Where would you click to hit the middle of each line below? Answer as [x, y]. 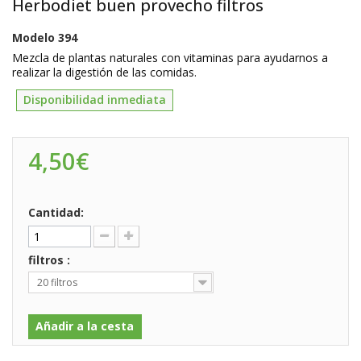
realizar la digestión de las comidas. [104, 72]
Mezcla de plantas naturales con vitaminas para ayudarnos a [170, 58]
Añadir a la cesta [85, 326]
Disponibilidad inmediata [95, 100]
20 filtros [57, 282]
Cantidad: [56, 212]
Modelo [33, 37]
